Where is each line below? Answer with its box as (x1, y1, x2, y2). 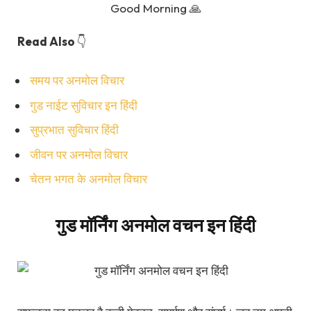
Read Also (17, 33, 77, 49)
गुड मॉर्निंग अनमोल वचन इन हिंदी (56, 214, 255, 237)
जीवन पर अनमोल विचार (30, 146, 128, 162)
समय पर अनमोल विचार (30, 73, 124, 88)
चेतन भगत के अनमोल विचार (30, 171, 147, 187)
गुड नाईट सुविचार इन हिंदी (30, 97, 137, 112)
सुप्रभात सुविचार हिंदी (30, 122, 119, 137)
